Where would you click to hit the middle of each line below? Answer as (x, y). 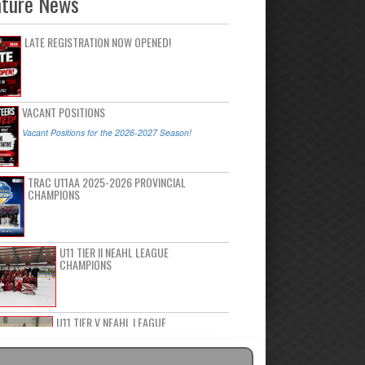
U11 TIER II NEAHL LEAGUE (114, 252)
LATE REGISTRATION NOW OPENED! (98, 42)
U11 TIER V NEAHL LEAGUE (111, 322)
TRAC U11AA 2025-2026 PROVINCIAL (106, 182)
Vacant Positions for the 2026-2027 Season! (106, 132)
